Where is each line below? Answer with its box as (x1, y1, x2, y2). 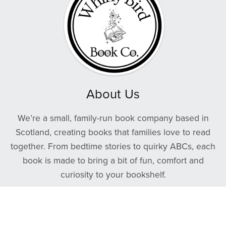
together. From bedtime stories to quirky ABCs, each (11, 141, 215, 152)
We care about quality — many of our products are (15, 197, 211, 208)
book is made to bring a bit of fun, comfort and (22, 155, 204, 166)
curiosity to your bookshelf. (60, 169, 166, 180)
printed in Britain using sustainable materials (27, 211, 199, 222)
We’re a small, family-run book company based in (17, 112, 209, 124)
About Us (86, 86, 140, 102)
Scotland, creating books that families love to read (16, 127, 210, 138)
